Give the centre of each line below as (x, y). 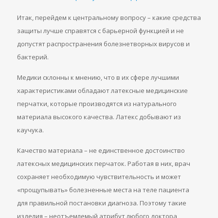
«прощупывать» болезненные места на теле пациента (103, 190)
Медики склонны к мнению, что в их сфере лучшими (98, 77)
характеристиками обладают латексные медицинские (102, 91)
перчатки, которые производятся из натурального (97, 104)
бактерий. (33, 57)
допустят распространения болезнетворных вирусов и (103, 44)
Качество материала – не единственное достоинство (101, 150)
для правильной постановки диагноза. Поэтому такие (102, 203)
